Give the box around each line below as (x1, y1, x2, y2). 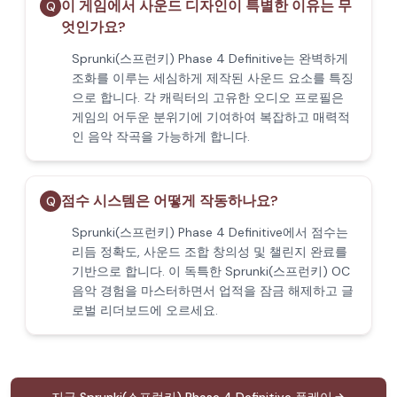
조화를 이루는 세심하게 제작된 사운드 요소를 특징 (72, 70, 354, 86)
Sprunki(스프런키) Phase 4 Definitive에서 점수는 (72, 224, 348, 240)
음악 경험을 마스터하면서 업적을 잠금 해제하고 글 (72, 283, 354, 299)
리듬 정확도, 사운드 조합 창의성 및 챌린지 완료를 (72, 244, 347, 260)
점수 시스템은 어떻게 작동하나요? (61, 191, 278, 210)
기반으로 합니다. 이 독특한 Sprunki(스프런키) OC (72, 263, 350, 279)
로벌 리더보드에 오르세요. (72, 302, 218, 318)
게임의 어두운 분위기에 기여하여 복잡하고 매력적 (72, 109, 350, 125)
